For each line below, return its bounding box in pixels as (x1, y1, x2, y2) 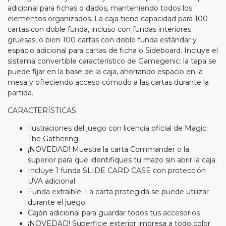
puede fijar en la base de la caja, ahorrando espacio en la (8, 67, 203, 77)
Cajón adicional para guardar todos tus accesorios (28, 208, 200, 218)
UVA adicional (28, 177, 75, 186)
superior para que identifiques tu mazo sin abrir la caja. (28, 155, 217, 165)
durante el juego (28, 198, 85, 207)
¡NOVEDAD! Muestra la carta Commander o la (28, 145, 189, 154)
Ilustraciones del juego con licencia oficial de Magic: (28, 124, 208, 133)
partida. (8, 88, 33, 98)
